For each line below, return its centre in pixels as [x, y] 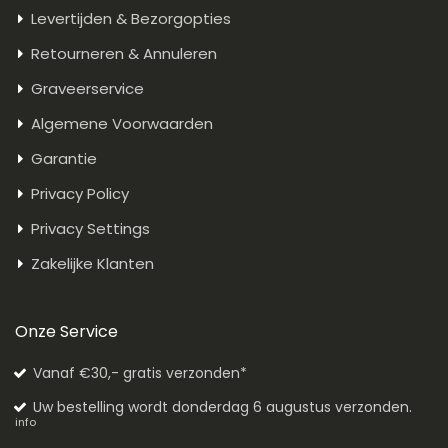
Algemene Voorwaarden [122, 124]
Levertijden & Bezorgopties [131, 19]
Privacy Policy [80, 194]
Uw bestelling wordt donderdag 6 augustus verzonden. [222, 407]
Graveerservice [87, 89]
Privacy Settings [90, 229]
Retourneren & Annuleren [124, 54]
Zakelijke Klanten [92, 264]
